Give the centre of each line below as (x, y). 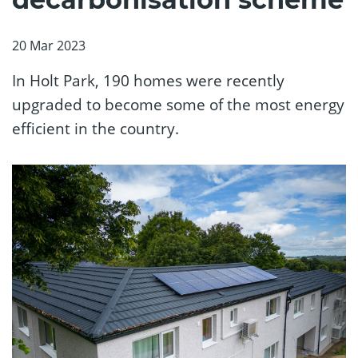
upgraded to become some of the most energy (178, 105)
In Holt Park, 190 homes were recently (148, 81)
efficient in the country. (95, 129)
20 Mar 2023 (49, 46)
